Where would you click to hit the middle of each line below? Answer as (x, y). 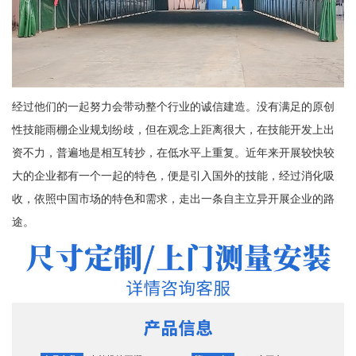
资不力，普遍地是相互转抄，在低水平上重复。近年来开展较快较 (173, 152)
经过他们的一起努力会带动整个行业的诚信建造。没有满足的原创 (173, 106)
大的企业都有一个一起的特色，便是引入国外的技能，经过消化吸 (173, 175)
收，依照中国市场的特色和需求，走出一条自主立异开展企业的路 (173, 198)
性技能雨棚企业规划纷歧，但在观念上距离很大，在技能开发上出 (173, 129)
